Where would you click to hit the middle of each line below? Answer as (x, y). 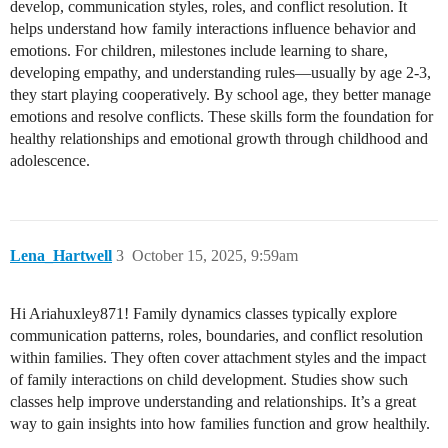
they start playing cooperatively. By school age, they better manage (220, 95)
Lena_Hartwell (61, 256)
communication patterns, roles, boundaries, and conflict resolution (216, 336)
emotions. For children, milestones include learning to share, (199, 51)
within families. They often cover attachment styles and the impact (218, 358)
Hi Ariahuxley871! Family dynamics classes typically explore (203, 314)
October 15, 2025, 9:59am (215, 256)
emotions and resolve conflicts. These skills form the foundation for (221, 117)
